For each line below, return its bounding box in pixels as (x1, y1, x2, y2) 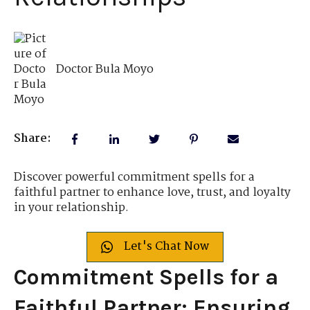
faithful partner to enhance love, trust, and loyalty (14, 183, 291, 203)
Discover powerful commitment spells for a (14, 168, 255, 188)
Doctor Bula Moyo (56, 60, 154, 79)
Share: (14, 129, 51, 149)
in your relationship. (14, 199, 129, 218)
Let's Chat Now (124, 237, 210, 256)
